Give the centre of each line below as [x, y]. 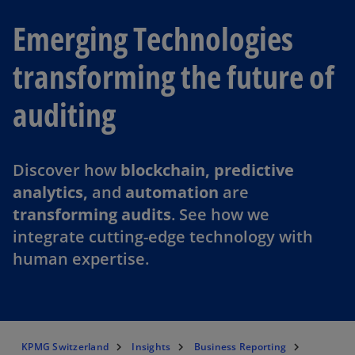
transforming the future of [174, 76]
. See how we [220, 214]
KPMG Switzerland [65, 347]
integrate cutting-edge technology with [163, 237]
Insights [151, 347]
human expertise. [81, 259]
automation [172, 192]
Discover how [67, 170]
